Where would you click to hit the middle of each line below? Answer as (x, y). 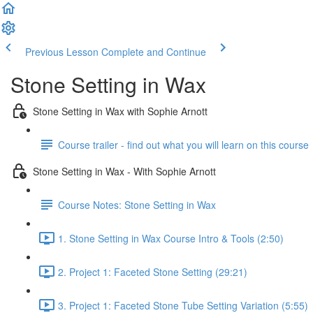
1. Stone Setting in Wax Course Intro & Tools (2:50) (171, 238)
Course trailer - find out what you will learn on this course (183, 144)
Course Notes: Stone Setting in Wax (137, 204)
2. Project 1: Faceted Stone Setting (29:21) (153, 271)
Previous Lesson (62, 52)
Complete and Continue (154, 52)
